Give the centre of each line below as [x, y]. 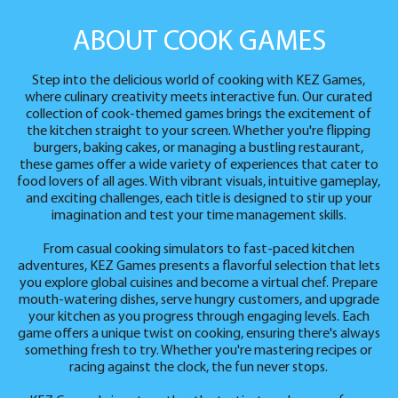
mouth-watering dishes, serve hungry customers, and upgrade [199, 300]
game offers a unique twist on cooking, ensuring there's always [199, 334]
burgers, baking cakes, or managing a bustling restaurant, [199, 148]
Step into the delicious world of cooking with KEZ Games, [199, 81]
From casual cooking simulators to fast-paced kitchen [199, 250]
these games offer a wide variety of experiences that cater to [199, 165]
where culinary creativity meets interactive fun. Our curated [199, 98]
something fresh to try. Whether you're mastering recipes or [199, 351]
